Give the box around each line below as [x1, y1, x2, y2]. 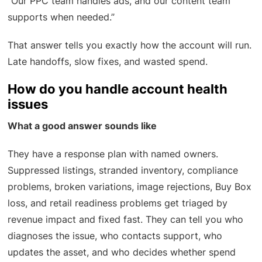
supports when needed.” [8, 11, 115, 23]
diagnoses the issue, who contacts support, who [8, 230, 223, 242]
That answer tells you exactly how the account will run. [8, 39, 252, 51]
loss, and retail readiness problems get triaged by [8, 197, 228, 209]
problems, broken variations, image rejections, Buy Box [8, 181, 252, 193]
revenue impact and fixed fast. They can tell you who [8, 213, 244, 226]
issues [8, 96, 49, 112]
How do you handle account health [8, 81, 228, 97]
